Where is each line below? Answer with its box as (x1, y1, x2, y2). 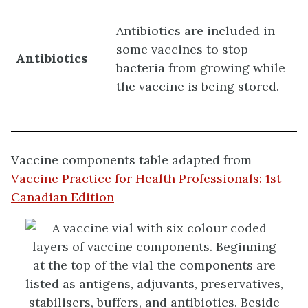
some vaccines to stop (116, 41, 249, 57)
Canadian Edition (11, 188, 114, 205)
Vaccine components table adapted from (11, 151, 252, 168)
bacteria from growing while (116, 59, 286, 76)
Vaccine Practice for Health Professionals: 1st (11, 170, 281, 186)
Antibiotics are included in (116, 22, 276, 38)
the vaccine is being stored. (116, 78, 280, 94)
